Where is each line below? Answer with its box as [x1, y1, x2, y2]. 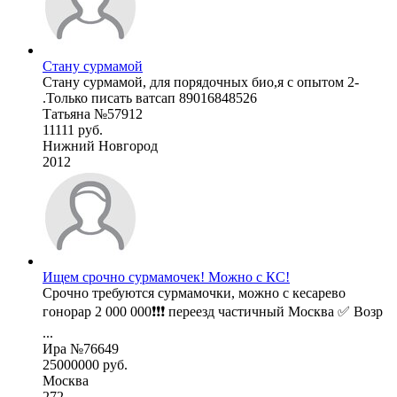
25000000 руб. [43, 357, 128, 373]
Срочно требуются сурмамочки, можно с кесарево [43, 285, 346, 301]
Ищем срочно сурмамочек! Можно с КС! [43, 269, 290, 285]
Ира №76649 [43, 341, 119, 357]
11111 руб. [43, 122, 103, 138]
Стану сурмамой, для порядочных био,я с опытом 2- [43, 74, 359, 90]
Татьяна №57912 [43, 106, 143, 122]
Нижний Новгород [43, 138, 158, 154]
